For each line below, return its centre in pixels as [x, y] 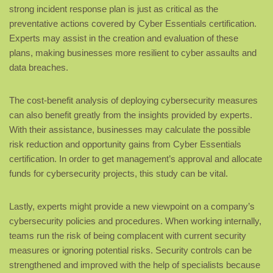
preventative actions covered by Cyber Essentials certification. [133, 24]
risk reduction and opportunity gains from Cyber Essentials [125, 144]
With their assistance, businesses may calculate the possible [130, 130]
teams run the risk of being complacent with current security [128, 236]
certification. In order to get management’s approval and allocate [136, 159]
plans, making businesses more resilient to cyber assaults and [133, 53]
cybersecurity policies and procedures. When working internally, [135, 221]
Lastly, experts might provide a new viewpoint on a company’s [132, 207]
